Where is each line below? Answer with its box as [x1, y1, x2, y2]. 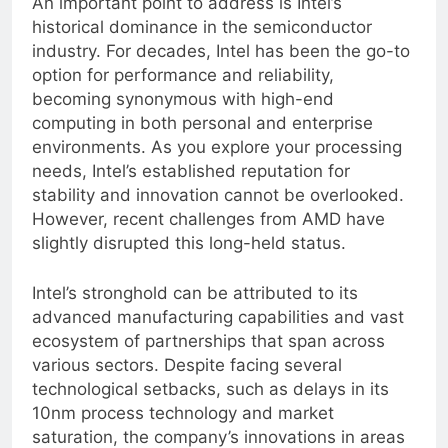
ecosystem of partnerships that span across [32, 346, 385, 367]
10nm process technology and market [32, 418, 334, 439]
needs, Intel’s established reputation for [32, 177, 350, 198]
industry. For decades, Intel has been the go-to [32, 57, 410, 78]
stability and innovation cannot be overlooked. [32, 201, 404, 222]
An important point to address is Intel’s [32, 9, 342, 30]
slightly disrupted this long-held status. [32, 249, 346, 270]
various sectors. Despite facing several [32, 370, 342, 391]
